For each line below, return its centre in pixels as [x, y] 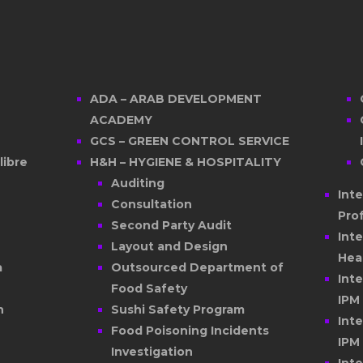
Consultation [152, 205]
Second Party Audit [172, 226]
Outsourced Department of [151, 268]
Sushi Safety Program [178, 310]
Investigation [152, 352]
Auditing [138, 184]
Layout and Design [170, 247]
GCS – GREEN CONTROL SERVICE [208, 141]
